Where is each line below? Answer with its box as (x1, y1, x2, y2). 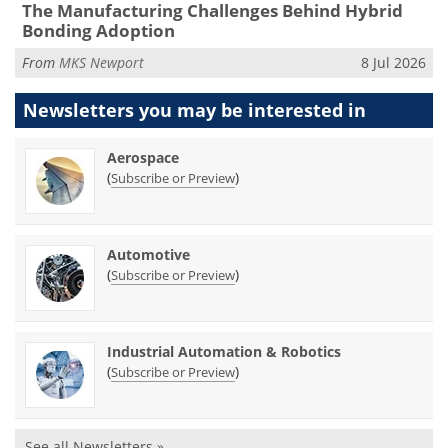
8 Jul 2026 (361, 52, 426, 72)
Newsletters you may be (23, 98, 248, 123)
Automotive (107, 245, 190, 265)
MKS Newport (59, 52, 144, 72)
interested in (248, 98, 366, 123)
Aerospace (107, 148, 179, 168)
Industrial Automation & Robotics (107, 342, 341, 362)
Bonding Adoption (21, 19, 175, 43)
